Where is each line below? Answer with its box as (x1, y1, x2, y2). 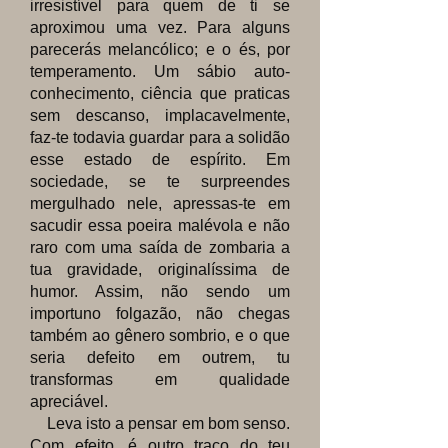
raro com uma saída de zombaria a (30, 239, 290, 256)
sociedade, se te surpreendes (30, 173, 290, 190)
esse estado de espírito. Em (30, 151, 290, 168)
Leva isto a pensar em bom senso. (30, 415, 290, 432)
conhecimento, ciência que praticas (30, 85, 290, 102)
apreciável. (30, 393, 108, 410)
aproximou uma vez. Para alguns (30, 19, 290, 36)
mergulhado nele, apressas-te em (30, 195, 290, 212)
